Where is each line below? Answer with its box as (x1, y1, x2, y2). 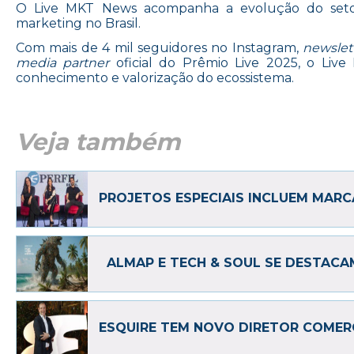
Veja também (16, 127, 180, 156)
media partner (16, 55, 110, 70)
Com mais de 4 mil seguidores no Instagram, (16, 40, 303, 55)
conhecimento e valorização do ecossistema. (16, 70, 294, 85)
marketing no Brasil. (16, 16, 141, 31)
